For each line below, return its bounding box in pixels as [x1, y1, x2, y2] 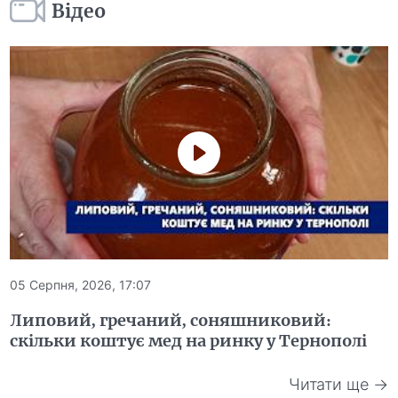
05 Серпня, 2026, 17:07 [10, 276, 152, 292]
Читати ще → [288, 375, 388, 394]
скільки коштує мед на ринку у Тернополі [10, 330, 368, 351]
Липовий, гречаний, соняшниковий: [10, 309, 332, 330]
